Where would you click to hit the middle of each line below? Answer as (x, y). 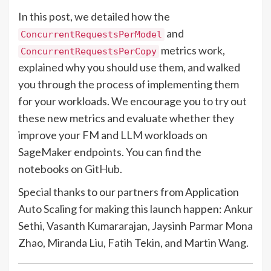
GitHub (102, 168)
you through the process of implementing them (129, 84)
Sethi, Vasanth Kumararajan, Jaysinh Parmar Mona (135, 225)
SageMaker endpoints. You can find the (110, 152)
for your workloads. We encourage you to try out (132, 101)
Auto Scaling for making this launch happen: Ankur (135, 208)
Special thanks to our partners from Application (129, 191)
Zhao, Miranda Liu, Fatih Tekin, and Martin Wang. (133, 242)
